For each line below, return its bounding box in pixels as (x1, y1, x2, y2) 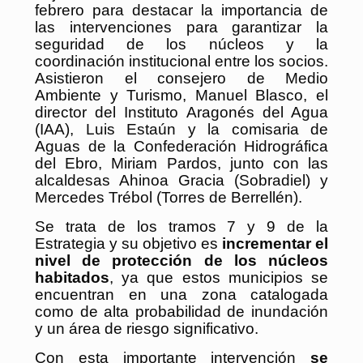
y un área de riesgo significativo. (35, 319, 258, 337)
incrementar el (222, 234, 328, 252)
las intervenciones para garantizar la (35, 18, 328, 36)
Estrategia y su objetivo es (35, 234, 222, 252)
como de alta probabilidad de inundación (35, 302, 328, 320)
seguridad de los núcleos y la (35, 35, 328, 53)
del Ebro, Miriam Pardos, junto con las (35, 154, 328, 172)
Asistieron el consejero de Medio (35, 69, 328, 87)
